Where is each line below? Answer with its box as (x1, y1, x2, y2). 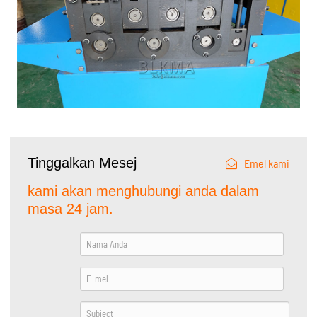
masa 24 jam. (28, 200, 114, 217)
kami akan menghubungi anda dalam (28, 183, 260, 199)
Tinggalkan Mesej (28, 154, 137, 171)
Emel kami (243, 156, 289, 170)
